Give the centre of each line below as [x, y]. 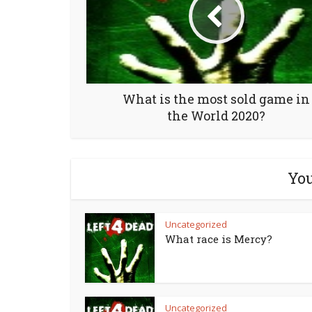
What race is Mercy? [219, 239]
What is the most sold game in [216, 99]
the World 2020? [216, 116]
